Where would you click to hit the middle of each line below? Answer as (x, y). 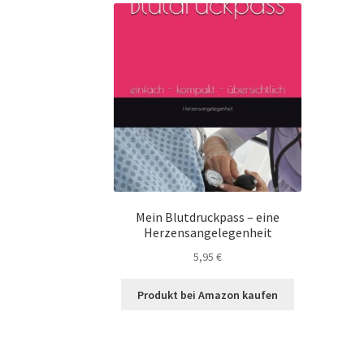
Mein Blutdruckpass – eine (208, 217)
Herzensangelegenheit (208, 233)
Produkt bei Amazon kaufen (208, 295)
